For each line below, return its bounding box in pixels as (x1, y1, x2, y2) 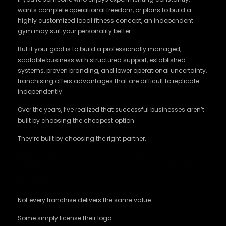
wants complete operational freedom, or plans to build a (18, 6, 191, 14)
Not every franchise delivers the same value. (18, 196, 152, 204)
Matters (18, 169, 60, 183)
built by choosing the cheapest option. (18, 116, 136, 125)
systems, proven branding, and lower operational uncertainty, (18, 66, 207, 75)
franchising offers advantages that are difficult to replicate (18, 77, 199, 85)
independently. (18, 87, 64, 96)
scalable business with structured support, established (18, 55, 186, 64)
